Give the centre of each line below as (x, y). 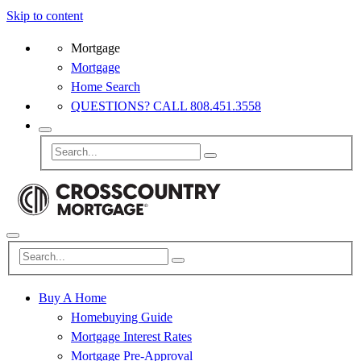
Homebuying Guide (122, 317)
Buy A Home (73, 298)
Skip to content (45, 16)
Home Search (106, 87)
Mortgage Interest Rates (131, 337)
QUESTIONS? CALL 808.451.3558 (166, 106)
